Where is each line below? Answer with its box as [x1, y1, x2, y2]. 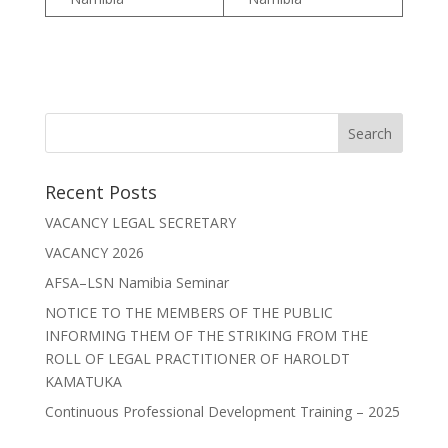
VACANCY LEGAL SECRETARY [44, 213, 236, 232]
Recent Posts [44, 180, 157, 204]
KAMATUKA [44, 372, 122, 391]
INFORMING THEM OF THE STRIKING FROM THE [44, 326, 368, 345]
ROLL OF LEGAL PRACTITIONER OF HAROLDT [44, 349, 350, 368]
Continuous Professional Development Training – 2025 [44, 402, 400, 421]
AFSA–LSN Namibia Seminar [44, 273, 229, 292]
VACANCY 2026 [44, 243, 144, 262]
